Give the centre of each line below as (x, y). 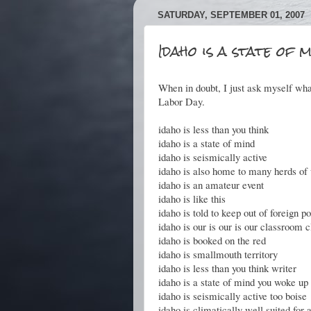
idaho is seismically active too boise (233, 296)
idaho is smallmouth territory (218, 254)
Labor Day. (182, 101)
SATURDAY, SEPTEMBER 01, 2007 (231, 15)
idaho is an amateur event (211, 185)
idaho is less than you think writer (227, 268)
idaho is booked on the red (212, 240)
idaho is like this (192, 199)
